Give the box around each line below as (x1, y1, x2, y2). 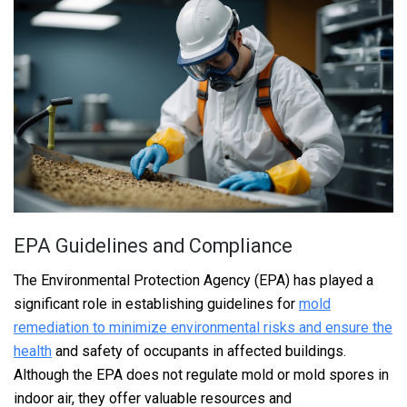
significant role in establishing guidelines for (14, 295, 299, 313)
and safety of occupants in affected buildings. (52, 342, 346, 361)
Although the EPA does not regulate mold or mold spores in (14, 366, 389, 384)
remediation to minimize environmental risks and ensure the (14, 319, 392, 337)
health (14, 342, 52, 361)
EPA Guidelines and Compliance (14, 233, 293, 257)
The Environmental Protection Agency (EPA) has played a (14, 272, 373, 290)
